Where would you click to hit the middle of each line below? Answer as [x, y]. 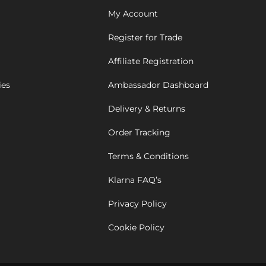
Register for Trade [145, 38]
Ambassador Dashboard [158, 85]
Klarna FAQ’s [135, 180]
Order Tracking [139, 133]
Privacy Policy [137, 204]
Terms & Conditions [148, 156]
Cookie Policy [136, 228]
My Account [133, 14]
